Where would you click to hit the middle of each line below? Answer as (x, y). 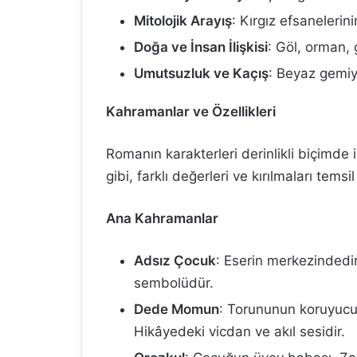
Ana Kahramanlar (162, 218)
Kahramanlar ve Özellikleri (191, 112)
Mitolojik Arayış (183, 21)
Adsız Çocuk (175, 261)
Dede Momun (177, 309)
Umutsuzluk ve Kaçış (201, 73)
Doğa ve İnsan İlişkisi (201, 47)
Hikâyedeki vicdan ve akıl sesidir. (239, 331)
